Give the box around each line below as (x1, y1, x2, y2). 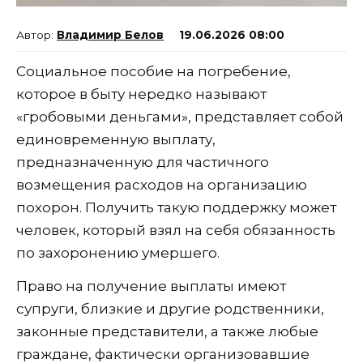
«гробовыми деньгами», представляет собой (16, 109, 344, 126)
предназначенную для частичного (16, 154, 269, 171)
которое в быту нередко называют (16, 86, 267, 103)
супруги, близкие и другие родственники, (16, 301, 324, 318)
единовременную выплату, (16, 131, 216, 148)
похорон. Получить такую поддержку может (16, 199, 336, 216)
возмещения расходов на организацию (16, 177, 307, 194)
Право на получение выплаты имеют (16, 278, 286, 295)
